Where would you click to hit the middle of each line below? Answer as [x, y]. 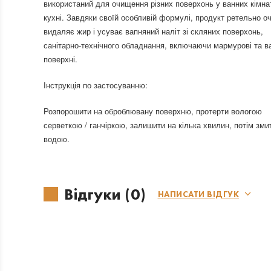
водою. [57, 139]
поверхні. [60, 59]
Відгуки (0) [105, 194]
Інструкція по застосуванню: [96, 85]
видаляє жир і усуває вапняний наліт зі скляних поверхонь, [153, 31]
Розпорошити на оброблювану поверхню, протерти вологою [153, 111]
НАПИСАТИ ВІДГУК [198, 194]
